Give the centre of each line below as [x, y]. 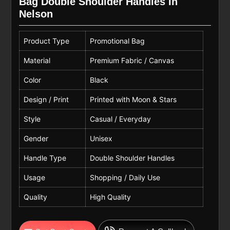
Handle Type [45, 158]
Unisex [101, 138]
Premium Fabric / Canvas [132, 60]
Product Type [46, 41]
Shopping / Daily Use [125, 177]
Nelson [36, 14]
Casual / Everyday [120, 119]
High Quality [110, 197]
